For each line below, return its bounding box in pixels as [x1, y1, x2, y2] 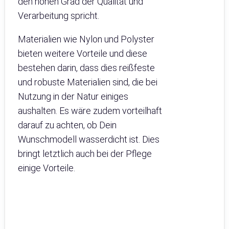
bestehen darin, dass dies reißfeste [18, 62, 155, 74]
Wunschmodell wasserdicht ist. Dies [18, 134, 159, 145]
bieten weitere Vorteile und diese [18, 48, 147, 59]
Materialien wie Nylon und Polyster [18, 34, 154, 45]
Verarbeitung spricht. [18, 10, 99, 21]
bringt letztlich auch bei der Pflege [18, 148, 152, 159]
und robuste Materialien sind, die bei [18, 77, 157, 88]
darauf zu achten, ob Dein [18, 120, 117, 131]
